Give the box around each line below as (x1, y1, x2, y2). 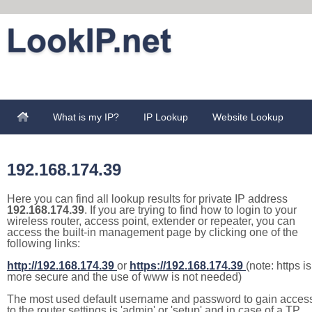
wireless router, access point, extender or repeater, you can (7, 215, 295, 227)
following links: (7, 237, 80, 249)
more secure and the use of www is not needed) (7, 271, 242, 283)
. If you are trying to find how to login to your (84, 204, 297, 216)
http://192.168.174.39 (7, 260, 114, 272)
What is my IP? (53, 111, 119, 123)
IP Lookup (143, 111, 188, 123)
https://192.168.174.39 (130, 260, 243, 272)
